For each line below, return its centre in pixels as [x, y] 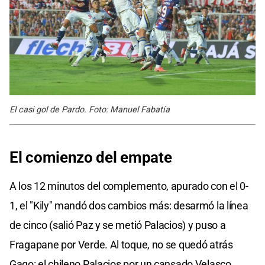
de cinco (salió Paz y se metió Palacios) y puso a [118, 225]
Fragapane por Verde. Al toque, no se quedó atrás [121, 245]
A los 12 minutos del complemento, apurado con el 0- [129, 186]
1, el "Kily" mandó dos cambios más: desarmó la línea [129, 206]
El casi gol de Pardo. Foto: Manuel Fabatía [90, 110]
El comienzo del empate [91, 158]
